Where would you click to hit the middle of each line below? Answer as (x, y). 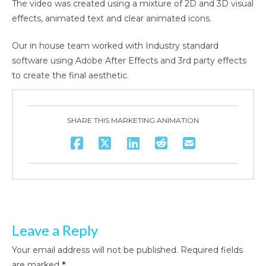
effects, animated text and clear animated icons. (112, 18)
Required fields (212, 250)
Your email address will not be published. (95, 250)
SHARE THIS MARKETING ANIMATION (133, 120)
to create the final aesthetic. (70, 75)
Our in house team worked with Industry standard (115, 45)
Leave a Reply (55, 230)
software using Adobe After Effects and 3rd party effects (129, 60)
